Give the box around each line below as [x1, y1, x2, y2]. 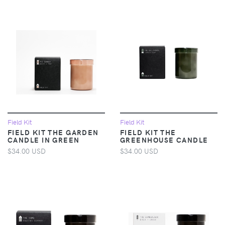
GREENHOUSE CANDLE [120, 134, 208, 145]
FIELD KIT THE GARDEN [8, 127, 99, 137]
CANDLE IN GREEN [8, 134, 80, 145]
